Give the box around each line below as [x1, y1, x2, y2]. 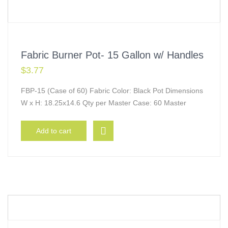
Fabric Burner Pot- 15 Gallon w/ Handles [21, 49, 204, 61]
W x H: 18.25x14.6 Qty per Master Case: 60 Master [21, 99, 186, 107]
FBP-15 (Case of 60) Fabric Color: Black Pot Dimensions [21, 87, 203, 95]
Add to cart [36, 127, 71, 135]
